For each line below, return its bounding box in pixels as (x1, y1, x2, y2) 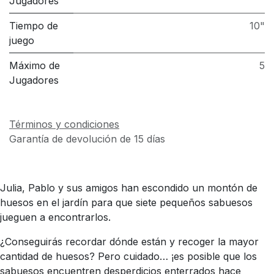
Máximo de (9, 59, 60, 72)
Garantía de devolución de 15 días (9, 132, 165, 145)
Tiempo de (9, 19, 58, 32)
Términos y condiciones (9, 117, 119, 130)
